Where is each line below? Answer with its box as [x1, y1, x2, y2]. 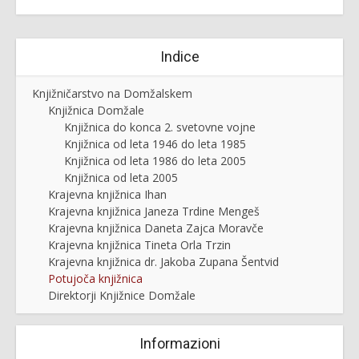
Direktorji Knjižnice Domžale [48, 288, 196, 304]
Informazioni [139, 335, 220, 353]
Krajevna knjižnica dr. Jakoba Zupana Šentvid [48, 254, 279, 270]
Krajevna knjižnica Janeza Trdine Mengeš [48, 204, 260, 220]
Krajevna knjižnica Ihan [48, 187, 167, 203]
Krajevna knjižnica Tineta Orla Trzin [48, 237, 231, 253]
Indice [159, 48, 200, 66]
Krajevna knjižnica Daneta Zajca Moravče [48, 220, 264, 236]
